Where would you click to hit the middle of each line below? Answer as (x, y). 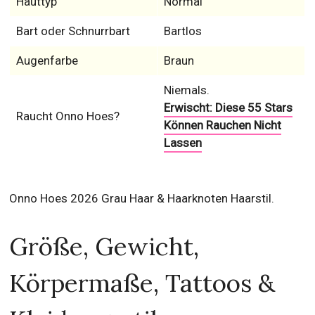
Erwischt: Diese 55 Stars (228, 108)
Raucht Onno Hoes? (67, 116)
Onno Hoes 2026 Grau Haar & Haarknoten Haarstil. (142, 198)
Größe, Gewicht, (104, 246)
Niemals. (186, 90)
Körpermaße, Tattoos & (142, 283)
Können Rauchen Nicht (222, 125)
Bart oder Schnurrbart (73, 31)
